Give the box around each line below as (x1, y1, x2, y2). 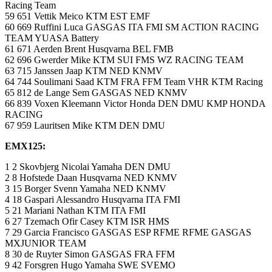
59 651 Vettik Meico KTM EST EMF (5, 11, 150, 22)
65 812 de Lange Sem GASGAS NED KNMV (5, 87, 188, 98)
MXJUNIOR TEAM (5, 238, 86, 249)
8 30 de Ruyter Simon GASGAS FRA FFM (5, 249, 175, 260)
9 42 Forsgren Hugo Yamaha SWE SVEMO (5, 260, 175, 271)
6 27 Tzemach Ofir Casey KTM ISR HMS (5, 216, 169, 227)
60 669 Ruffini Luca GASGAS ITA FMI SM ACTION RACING (5, 22, 259, 33)
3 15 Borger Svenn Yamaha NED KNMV (5, 183, 166, 194)
